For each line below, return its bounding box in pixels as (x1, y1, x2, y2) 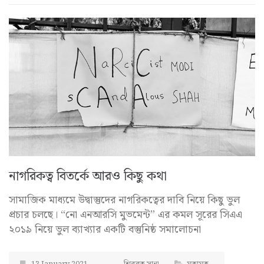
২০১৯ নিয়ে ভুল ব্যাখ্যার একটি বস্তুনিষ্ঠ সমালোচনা (9, 221, 201, 239)
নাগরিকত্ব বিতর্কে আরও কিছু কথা (9, 166, 167, 187)
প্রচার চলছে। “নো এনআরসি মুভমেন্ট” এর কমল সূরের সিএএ (9, 206, 242, 224)
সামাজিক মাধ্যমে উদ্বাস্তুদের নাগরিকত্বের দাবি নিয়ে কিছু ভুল (9, 192, 240, 209)
